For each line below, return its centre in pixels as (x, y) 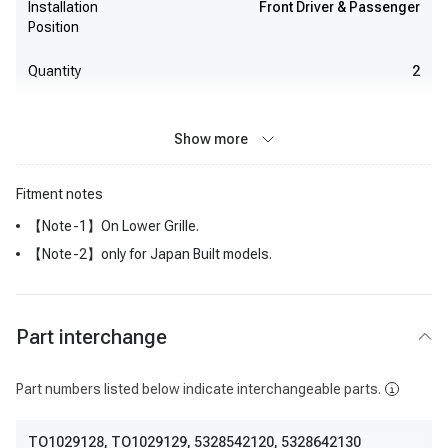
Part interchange (91, 337)
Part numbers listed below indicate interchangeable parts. (198, 389)
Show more (211, 139)
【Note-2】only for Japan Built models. (150, 254)
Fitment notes (59, 194)
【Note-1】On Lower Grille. (113, 226)
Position (53, 27)
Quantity (54, 71)
